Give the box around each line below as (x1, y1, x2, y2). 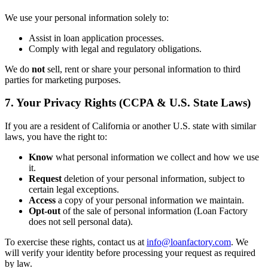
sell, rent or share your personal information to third (45, 63, 240, 74)
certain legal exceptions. (29, 184, 119, 195)
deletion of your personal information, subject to (62, 173, 245, 184)
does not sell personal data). (29, 217, 133, 227)
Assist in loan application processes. (29, 32, 164, 43)
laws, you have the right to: (5, 132, 107, 142)
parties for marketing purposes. (5, 74, 121, 85)
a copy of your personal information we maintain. (56, 195, 244, 206)
